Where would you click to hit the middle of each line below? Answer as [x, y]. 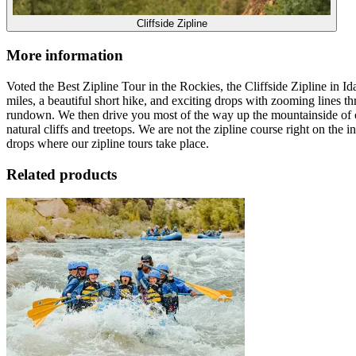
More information [65, 56]
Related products [62, 174]
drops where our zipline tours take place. [108, 143]
